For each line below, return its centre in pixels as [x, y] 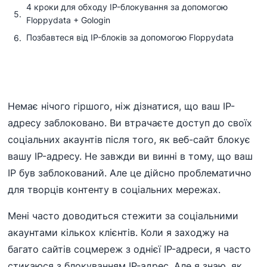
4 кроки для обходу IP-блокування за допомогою [127, 7]
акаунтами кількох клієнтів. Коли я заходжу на [119, 232]
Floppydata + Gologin [69, 20]
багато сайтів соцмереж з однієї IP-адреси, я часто [130, 249]
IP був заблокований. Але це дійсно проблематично [130, 173]
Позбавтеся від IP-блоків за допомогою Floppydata [130, 37]
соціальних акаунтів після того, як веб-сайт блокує [129, 139]
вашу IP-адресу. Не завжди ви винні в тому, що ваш [131, 156]
